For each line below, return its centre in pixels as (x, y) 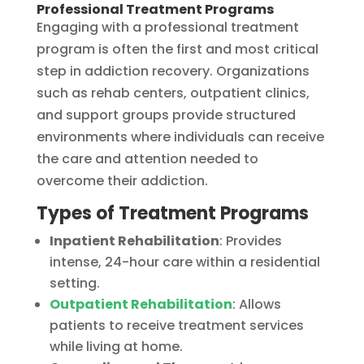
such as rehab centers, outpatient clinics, (173, 93)
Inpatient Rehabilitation (134, 240)
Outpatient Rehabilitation (141, 304)
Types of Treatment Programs (172, 213)
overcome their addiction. (122, 180)
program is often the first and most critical (177, 49)
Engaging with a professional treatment (167, 27)
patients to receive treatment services (176, 325)
